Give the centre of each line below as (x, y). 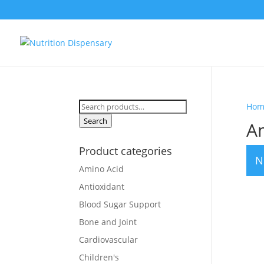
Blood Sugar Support (120, 204)
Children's (99, 257)
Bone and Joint (108, 222)
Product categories (126, 151)
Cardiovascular (109, 240)
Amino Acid (102, 169)
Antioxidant (102, 187)
